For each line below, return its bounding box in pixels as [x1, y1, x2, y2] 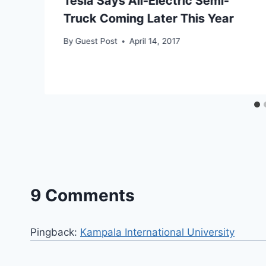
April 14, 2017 [129, 36, 181, 46]
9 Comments [30, 185, 135, 206]
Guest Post [75, 36, 118, 46]
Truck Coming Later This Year [64, 11, 234, 26]
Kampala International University [80, 226, 235, 239]
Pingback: [30, 226, 80, 239]
